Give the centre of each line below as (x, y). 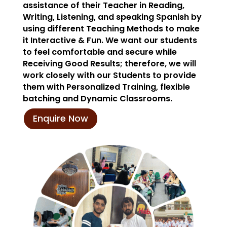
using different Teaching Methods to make (111, 28)
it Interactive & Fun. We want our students (110, 40)
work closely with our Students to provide (109, 75)
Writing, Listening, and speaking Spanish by (112, 17)
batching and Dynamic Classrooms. (97, 98)
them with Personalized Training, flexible (106, 87)
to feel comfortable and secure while (100, 52)
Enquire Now (60, 119)
